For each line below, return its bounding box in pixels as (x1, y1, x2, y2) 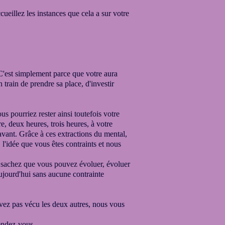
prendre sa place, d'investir (28, 79, 114, 88)
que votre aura (72, 69, 118, 78)
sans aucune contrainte (33, 170, 104, 178)
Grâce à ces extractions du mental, (19, 130, 127, 138)
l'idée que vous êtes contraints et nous (3, 140, 121, 148)
